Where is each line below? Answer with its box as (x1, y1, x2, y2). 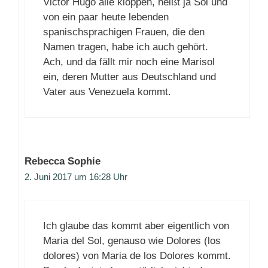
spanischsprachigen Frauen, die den (43, 26, 205, 38)
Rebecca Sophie (25, 155, 100, 167)
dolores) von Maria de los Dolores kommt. (43, 250, 231, 262)
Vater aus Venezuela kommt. (43, 86, 171, 98)
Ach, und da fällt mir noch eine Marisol (43, 56, 215, 68)
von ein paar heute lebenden (43, 11, 169, 23)
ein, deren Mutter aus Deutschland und (43, 71, 216, 83)
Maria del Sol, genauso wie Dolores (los (43, 235, 221, 247)
